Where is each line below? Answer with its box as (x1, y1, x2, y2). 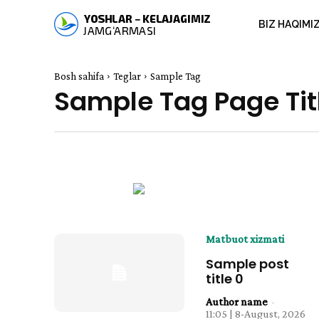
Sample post (205, 255, 289, 273)
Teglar (113, 70, 141, 82)
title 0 (205, 270, 244, 288)
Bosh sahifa (54, 70, 104, 82)
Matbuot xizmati (205, 233, 284, 245)
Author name (205, 296, 268, 308)
